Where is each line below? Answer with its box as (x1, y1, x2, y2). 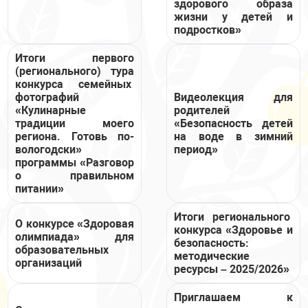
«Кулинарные (15, 104, 87, 117)
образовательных (15, 243, 109, 256)
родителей (174, 104, 230, 117)
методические (174, 250, 250, 263)
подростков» (174, 23, 241, 36)
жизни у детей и (174, 10, 293, 23)
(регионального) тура (15, 65, 134, 78)
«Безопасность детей (174, 117, 293, 130)
